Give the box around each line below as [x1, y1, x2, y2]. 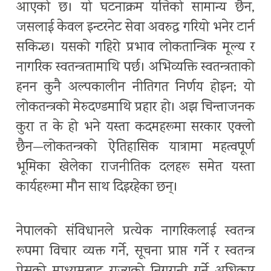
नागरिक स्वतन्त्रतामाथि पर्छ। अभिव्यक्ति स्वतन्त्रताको [16, 58, 255, 79]
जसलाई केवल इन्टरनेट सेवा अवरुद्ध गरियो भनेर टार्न [16, 18, 255, 39]
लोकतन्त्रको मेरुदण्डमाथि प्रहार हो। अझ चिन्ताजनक [16, 98, 255, 119]
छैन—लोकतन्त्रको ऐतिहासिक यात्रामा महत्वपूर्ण [16, 138, 255, 158]
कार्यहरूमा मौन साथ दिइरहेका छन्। [16, 178, 178, 198]
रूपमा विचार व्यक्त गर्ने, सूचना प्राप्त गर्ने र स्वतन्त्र [16, 242, 255, 263]
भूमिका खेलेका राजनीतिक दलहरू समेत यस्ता [16, 158, 255, 178]
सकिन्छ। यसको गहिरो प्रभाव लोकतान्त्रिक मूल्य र [16, 38, 255, 59]
